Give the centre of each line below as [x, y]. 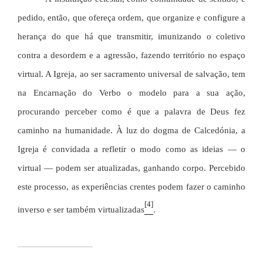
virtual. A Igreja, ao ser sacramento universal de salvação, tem [131, 74]
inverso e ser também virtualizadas [81, 210]
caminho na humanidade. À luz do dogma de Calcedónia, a [131, 131]
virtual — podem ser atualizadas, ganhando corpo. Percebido [131, 168]
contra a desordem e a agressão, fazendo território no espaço [131, 55]
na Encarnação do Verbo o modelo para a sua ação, [131, 93]
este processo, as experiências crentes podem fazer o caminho [131, 187]
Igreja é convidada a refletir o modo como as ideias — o [131, 149]
